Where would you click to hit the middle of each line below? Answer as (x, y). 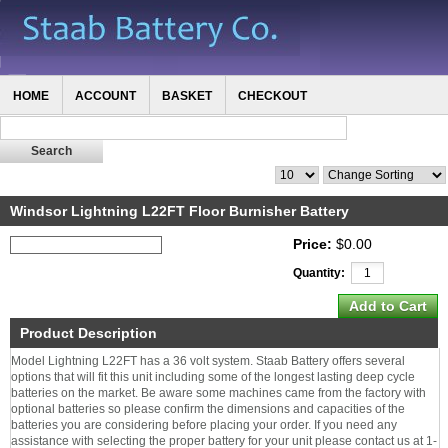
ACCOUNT (105, 96)
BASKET (187, 96)
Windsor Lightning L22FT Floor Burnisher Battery (179, 211)
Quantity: (319, 273)
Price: (312, 244)
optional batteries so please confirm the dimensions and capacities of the (208, 409)
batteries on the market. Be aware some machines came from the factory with (218, 393)
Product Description (88, 333)
